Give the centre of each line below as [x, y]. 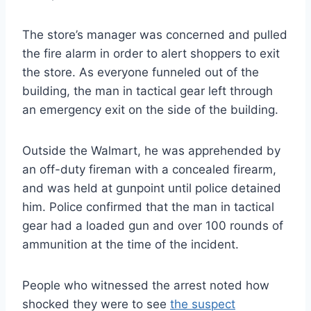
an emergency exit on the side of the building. [150, 109]
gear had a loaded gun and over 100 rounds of [153, 225]
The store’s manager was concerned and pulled [155, 34]
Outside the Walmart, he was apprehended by [151, 150]
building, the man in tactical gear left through [148, 91]
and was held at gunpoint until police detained [152, 188]
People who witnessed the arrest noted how [146, 285]
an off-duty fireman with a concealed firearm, [149, 169]
